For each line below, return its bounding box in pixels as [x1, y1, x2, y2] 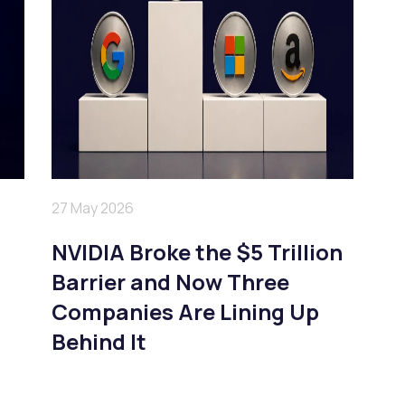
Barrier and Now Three [52, 267, 290, 297]
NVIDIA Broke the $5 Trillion [52, 237, 344, 268]
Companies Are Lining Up [52, 297, 320, 327]
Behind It [52, 326, 147, 357]
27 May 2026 [52, 198, 135, 219]
